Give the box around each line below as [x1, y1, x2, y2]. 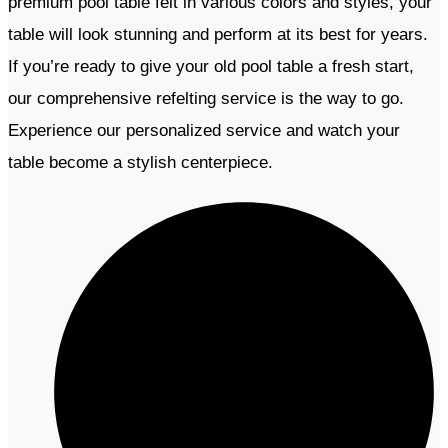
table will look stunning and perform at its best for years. [8, 25, 428, 45]
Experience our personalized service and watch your [8, 121, 400, 141]
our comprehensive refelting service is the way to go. [8, 89, 404, 109]
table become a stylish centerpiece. [8, 153, 278, 173]
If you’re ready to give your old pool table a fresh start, [8, 57, 414, 77]
